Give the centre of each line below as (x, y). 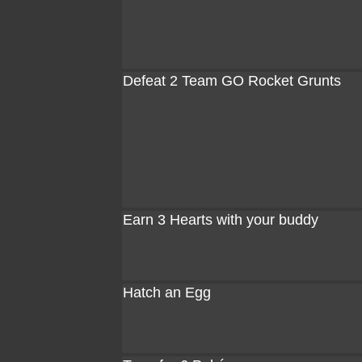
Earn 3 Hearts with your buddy (221, 220)
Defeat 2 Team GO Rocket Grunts (232, 81)
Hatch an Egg (167, 293)
